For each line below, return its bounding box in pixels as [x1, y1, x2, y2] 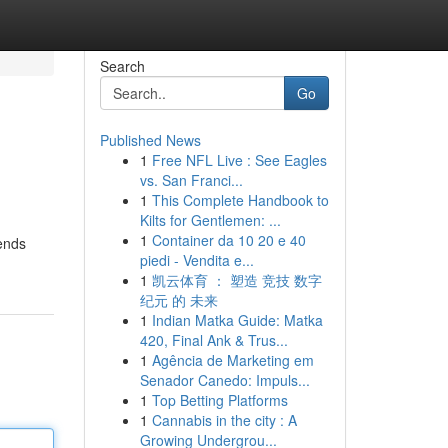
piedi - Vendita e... [139, 250, 254, 270]
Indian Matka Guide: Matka [151, 310, 323, 330]
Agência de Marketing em [151, 350, 314, 370]
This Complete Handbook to [151, 190, 329, 210]
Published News [99, 130, 201, 150]
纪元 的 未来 [139, 290, 218, 310]
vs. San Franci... [139, 170, 243, 190]
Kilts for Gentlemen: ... [139, 210, 281, 230]
